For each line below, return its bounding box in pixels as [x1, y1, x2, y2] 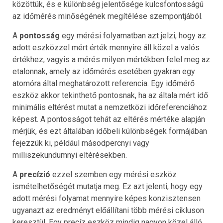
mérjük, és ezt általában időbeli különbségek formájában [12, 126, 207, 136]
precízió [19, 169, 50, 179]
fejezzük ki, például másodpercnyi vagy [12, 138, 149, 148]
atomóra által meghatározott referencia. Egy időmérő [12, 78, 195, 88]
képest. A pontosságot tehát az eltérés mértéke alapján [12, 114, 205, 124]
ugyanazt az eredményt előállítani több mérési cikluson [12, 205, 204, 215]
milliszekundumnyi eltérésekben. [12, 150, 127, 160]
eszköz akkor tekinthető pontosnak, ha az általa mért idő [12, 90, 208, 100]
